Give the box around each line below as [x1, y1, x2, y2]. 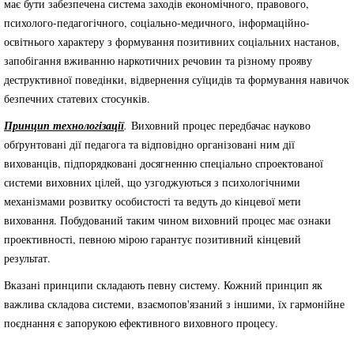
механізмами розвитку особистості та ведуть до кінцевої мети [4, 194, 301, 209]
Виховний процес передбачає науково [131, 118, 311, 133]
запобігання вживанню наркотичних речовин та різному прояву [4, 53, 312, 68]
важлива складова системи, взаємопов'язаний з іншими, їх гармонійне [4, 296, 345, 311]
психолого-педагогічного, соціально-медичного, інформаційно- [4, 15, 310, 30]
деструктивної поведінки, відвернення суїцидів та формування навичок [4, 72, 349, 87]
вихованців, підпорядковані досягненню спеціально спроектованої [4, 156, 323, 171]
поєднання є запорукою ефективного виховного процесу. [4, 315, 278, 330]
